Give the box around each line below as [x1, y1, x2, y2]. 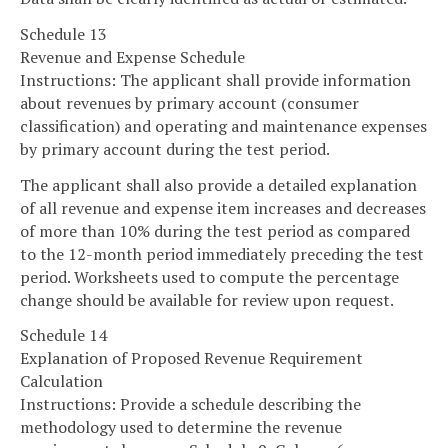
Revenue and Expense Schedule [20, 45, 245, 68]
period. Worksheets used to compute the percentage [20, 265, 399, 288]
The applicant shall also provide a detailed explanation [20, 173, 417, 196]
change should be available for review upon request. [20, 288, 394, 311]
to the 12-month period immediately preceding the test [20, 242, 424, 265]
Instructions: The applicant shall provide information [20, 68, 411, 91]
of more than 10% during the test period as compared [20, 219, 410, 242]
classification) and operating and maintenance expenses [20, 114, 427, 137]
